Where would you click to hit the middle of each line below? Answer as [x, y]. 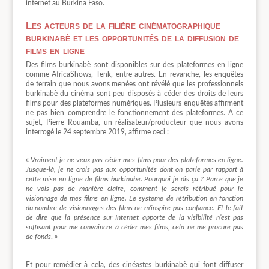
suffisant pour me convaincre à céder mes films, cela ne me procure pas [134, 227]
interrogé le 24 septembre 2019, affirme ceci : [97, 132]
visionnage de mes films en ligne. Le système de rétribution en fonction [134, 198]
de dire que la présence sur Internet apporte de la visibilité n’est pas [134, 218]
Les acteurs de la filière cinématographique [123, 26]
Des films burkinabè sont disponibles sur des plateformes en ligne [134, 65]
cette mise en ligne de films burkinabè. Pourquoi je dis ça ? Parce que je [134, 179]
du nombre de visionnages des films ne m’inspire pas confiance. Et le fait [134, 208]
